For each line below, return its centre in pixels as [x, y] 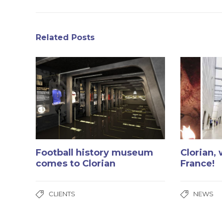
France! [198, 164]
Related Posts [65, 38]
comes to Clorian [76, 164]
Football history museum [94, 153]
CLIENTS [62, 194]
